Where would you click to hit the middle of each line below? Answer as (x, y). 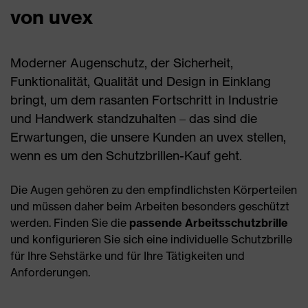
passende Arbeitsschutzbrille (209, 222)
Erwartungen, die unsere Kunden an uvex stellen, (148, 136)
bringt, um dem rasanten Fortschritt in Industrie (144, 99)
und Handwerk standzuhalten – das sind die (134, 118)
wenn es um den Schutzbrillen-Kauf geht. (126, 155)
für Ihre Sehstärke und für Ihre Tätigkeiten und (128, 255)
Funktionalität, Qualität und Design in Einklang (141, 81)
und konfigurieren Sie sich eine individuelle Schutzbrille (151, 239)
